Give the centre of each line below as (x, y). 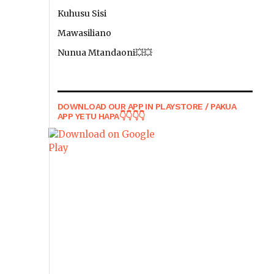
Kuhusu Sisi (82, 13)
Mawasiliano (84, 33)
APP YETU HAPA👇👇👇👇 (101, 116)
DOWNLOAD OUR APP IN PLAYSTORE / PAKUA (147, 106)
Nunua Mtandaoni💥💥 (105, 53)
